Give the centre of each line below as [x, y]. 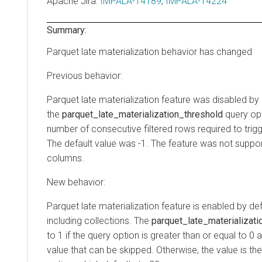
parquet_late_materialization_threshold [142, 115]
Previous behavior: [85, 76]
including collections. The [99, 221]
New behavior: [76, 182]
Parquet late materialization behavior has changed [149, 51]
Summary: [67, 30]
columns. [65, 158]
